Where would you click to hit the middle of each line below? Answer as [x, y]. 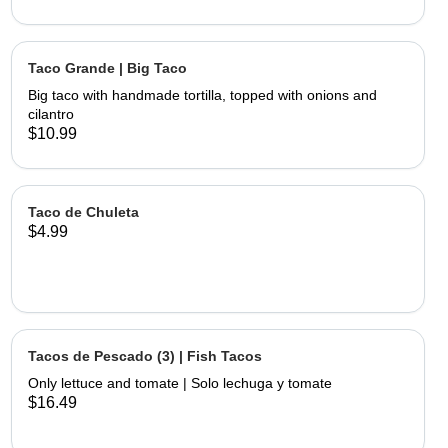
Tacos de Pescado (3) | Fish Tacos [144, 356]
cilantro [50, 114]
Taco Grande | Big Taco [107, 68]
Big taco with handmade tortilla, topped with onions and [202, 95]
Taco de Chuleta [83, 212]
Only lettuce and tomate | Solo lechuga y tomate [179, 383]
